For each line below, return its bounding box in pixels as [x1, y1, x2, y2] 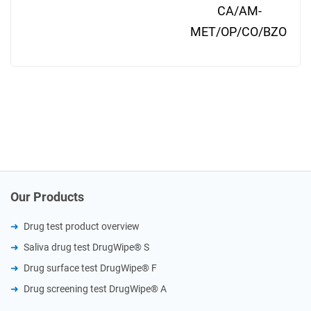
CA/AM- [217, 3, 262, 19]
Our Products [10, 190, 84, 205]
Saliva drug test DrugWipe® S [24, 242, 149, 253]
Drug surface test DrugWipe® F [24, 262, 157, 274]
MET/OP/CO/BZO [190, 24, 287, 40]
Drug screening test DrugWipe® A [24, 283, 167, 295]
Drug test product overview [24, 221, 140, 233]
